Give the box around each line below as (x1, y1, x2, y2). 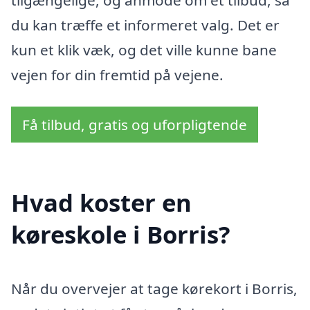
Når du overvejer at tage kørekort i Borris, (11, 279, 298, 299)
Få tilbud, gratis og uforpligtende (22, 114, 247, 134)
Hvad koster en (11, 186, 192, 219)
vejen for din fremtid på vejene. (11, 65, 224, 84)
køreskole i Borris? (11, 218, 230, 251)
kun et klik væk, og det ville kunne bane (11, 40, 277, 60)
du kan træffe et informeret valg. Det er (11, 15, 280, 35)
